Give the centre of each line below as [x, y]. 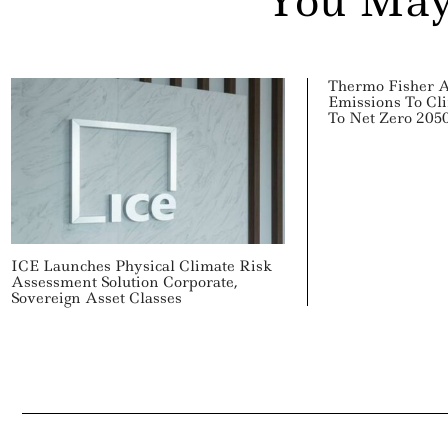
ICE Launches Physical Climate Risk [141, 265]
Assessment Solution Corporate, [124, 281]
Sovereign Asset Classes [96, 297]
